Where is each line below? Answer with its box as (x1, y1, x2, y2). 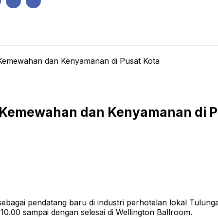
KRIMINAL (131, 29, 163, 38)
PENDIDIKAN (177, 29, 217, 38)
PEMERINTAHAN (18, 29, 71, 38)
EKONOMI (85, 29, 117, 38)
